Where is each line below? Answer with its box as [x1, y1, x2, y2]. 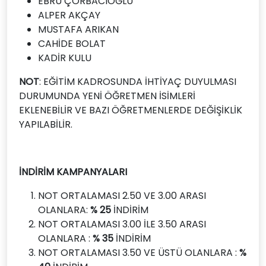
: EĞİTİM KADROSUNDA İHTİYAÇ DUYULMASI [39, 75, 236, 88]
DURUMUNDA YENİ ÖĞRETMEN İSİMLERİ [19, 89, 195, 103]
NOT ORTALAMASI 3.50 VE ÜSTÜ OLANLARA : [38, 246, 239, 259]
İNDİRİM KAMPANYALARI [19, 165, 127, 179]
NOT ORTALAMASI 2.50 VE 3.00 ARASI [38, 189, 206, 202]
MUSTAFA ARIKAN [38, 23, 119, 36]
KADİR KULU [38, 51, 91, 65]
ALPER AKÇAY [38, 8, 100, 22]
